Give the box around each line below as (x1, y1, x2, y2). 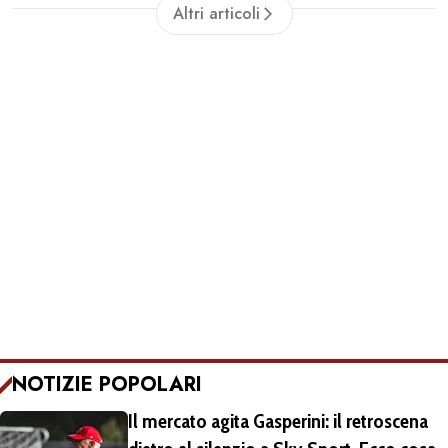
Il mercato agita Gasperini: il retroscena (128, 409, 428, 434)
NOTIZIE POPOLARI (12, 370, 202, 400)
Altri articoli (172, 2, 260, 26)
